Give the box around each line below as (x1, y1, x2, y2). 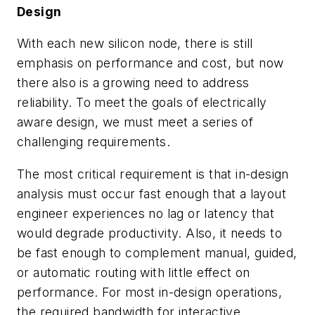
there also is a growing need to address (17, 75, 250, 91)
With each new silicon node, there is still (17, 36, 253, 51)
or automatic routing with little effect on (17, 264, 250, 280)
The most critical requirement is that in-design (17, 166, 289, 181)
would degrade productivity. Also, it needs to (17, 225, 282, 240)
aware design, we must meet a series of (17, 115, 254, 130)
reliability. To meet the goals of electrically (17, 95, 267, 110)
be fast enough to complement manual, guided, (17, 245, 297, 260)
